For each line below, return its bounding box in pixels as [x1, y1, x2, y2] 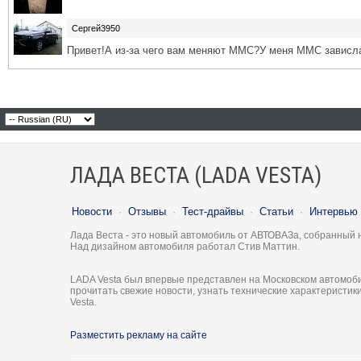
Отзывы [128, 205, 166, 218]
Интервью [309, 205, 358, 218]
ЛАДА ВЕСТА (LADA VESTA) [70, 162, 322, 189]
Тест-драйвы [182, 205, 243, 218]
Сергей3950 [72, 23, 120, 33]
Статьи [259, 205, 293, 218]
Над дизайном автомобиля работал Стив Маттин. [70, 241, 300, 252]
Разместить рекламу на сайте [70, 330, 207, 341]
